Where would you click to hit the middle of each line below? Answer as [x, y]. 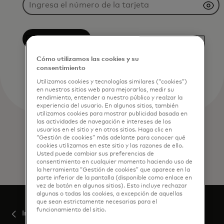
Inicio [31, 213]
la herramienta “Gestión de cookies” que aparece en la [113, 169]
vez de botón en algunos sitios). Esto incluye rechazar [112, 185]
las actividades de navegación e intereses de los [104, 121]
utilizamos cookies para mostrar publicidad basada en [112, 113]
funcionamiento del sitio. [71, 209]
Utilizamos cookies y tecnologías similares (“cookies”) [112, 81]
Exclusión [56, 39]
